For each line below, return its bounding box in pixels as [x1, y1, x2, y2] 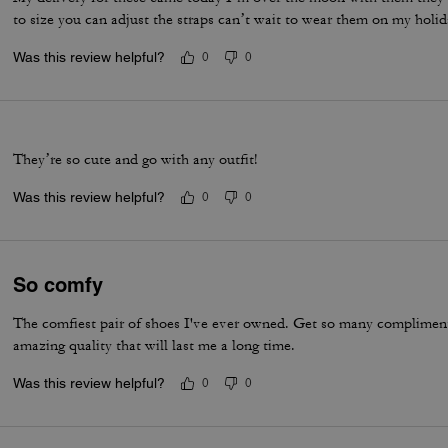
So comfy [13, 273, 104, 297]
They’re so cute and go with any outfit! [13, 150, 259, 169]
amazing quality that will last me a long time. [13, 336, 296, 355]
